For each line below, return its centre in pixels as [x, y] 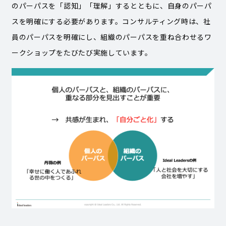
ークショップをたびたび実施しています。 [82, 53]
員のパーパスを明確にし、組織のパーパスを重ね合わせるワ [111, 37]
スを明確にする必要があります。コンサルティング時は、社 [111, 21]
